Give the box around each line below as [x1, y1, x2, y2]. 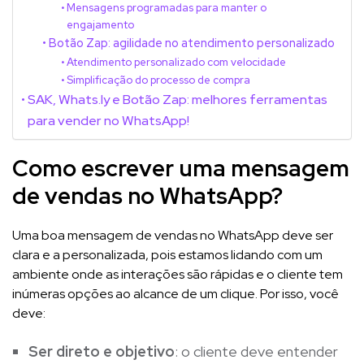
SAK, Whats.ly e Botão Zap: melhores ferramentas [28, 89, 328, 108]
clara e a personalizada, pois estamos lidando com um [12, 245, 323, 263]
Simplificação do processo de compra [67, 72, 251, 87]
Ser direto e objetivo [28, 341, 175, 361]
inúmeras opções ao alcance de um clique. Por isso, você [12, 284, 339, 302]
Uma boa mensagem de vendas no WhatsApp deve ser [12, 226, 333, 244]
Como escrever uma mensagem [12, 152, 349, 184]
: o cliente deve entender [175, 341, 338, 361]
